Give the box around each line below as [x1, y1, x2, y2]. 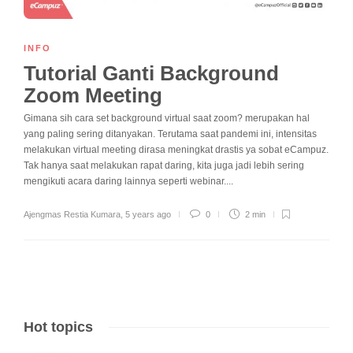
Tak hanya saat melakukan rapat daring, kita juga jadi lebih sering [24, 159, 304, 171]
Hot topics [24, 318, 93, 335]
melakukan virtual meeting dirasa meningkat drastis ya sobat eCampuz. [24, 143, 329, 155]
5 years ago [125, 209, 171, 219]
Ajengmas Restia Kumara [24, 209, 121, 219]
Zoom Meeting [24, 83, 168, 107]
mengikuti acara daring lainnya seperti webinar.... [24, 175, 233, 187]
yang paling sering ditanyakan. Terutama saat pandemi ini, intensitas [24, 128, 317, 139]
